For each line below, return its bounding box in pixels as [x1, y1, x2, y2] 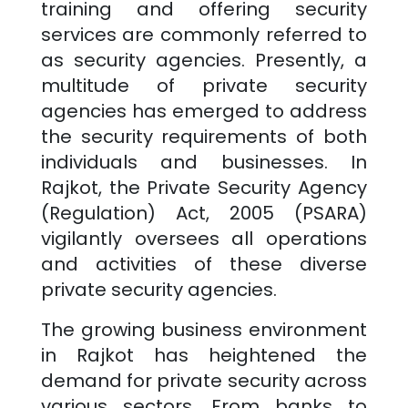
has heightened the [133, 342, 368, 368]
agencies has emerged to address [40, 97, 368, 124]
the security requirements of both [40, 123, 368, 149]
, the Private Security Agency [97, 174, 368, 200]
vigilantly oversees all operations [40, 225, 368, 251]
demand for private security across [40, 367, 368, 393]
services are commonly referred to [40, 21, 368, 47]
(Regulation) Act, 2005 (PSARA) [40, 199, 368, 226]
